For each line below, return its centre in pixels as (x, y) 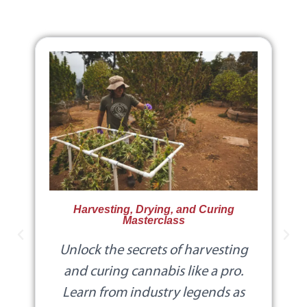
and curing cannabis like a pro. (153, 271)
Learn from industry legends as (153, 293)
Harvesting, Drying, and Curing (153, 209)
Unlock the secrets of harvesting (153, 250)
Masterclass (153, 220)
